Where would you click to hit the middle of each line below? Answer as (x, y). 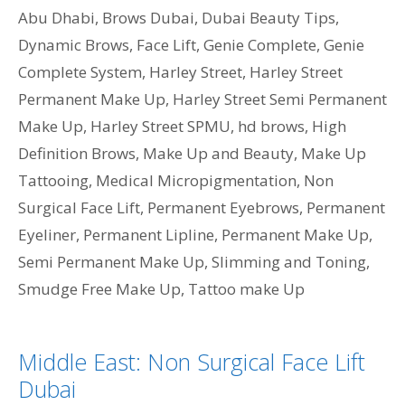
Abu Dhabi (57, 17)
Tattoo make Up (246, 288)
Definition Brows (77, 153)
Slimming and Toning (289, 261)
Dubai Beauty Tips (268, 17)
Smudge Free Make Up (99, 288)
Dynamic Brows (74, 44)
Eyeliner (47, 234)
